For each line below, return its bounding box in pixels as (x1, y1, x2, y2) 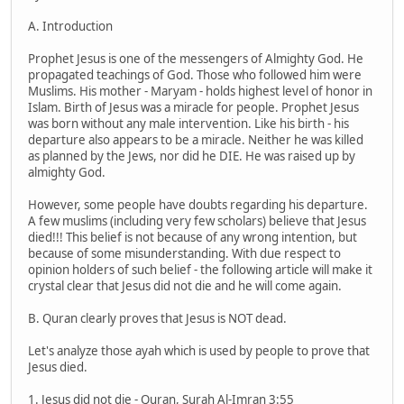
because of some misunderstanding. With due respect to (28, 245, 341, 262)
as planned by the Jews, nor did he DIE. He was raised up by (28, 148, 355, 165)
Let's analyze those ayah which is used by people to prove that (28, 343, 370, 360)
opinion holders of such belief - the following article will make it (28, 262, 372, 279)
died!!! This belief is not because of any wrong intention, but (28, 229, 357, 246)
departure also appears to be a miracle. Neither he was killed (28, 132, 363, 149)
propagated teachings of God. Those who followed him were (28, 67, 362, 84)
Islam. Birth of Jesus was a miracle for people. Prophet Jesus (28, 99, 359, 116)
